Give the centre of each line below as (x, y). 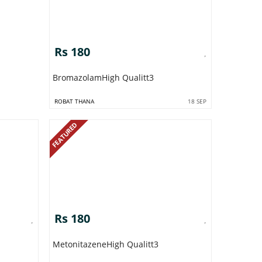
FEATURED (65, 135)
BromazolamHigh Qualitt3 (103, 77)
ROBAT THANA (74, 101)
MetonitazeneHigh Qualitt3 (105, 244)
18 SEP (197, 101)
